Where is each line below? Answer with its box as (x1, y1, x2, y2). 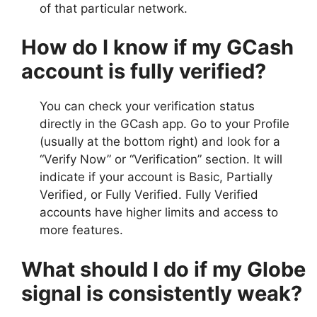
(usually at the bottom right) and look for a (39, 134, 280, 149)
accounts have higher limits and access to (39, 205, 278, 220)
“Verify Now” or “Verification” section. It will (39, 152, 282, 167)
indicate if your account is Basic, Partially (39, 170, 272, 185)
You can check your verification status (39, 99, 255, 114)
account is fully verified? (21, 59, 266, 84)
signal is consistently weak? (21, 280, 302, 306)
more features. (39, 223, 123, 238)
